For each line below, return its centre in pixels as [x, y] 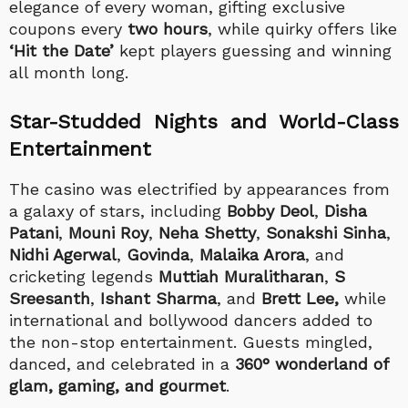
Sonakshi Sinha [326, 232]
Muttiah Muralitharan [241, 276]
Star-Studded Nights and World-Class [204, 121]
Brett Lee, [303, 298]
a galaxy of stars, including [118, 210]
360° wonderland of [311, 363]
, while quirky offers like [302, 28]
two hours [168, 28]
